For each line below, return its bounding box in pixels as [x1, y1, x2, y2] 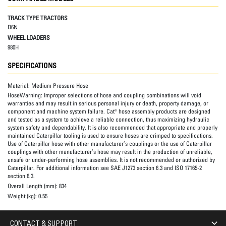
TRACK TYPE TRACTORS [8, 14, 68, 22]
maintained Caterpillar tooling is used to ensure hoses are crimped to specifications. [8, 132, 213, 140]
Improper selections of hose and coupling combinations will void [44, 91, 201, 99]
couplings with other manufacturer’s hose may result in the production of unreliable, [8, 148, 212, 156]
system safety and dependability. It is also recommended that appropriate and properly [8, 124, 217, 132]
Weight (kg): [8, 192, 38, 200]
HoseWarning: [8, 91, 44, 99]
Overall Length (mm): [8, 182, 59, 190]
